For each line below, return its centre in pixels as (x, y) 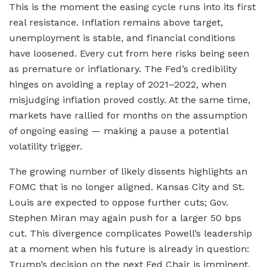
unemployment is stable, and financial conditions (122, 38)
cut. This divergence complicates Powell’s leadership (131, 233)
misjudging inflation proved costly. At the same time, (130, 100)
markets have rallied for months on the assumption (128, 115)
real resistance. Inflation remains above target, (116, 22)
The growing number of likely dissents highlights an (128, 171)
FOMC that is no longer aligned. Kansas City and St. (127, 187)
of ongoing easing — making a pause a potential (119, 131)
